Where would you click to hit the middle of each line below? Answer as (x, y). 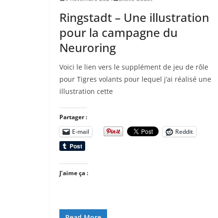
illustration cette (86, 91)
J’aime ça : (74, 173)
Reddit (184, 131)
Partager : (73, 117)
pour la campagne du (118, 32)
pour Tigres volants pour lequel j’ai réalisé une (135, 79)
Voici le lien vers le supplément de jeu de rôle (134, 67)
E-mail (81, 131)
